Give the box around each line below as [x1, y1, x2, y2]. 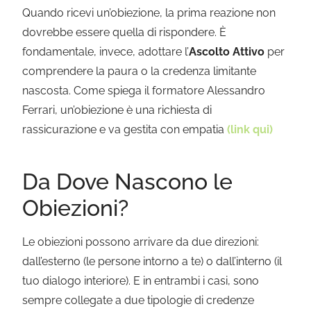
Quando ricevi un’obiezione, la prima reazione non [22, 6, 276, 19]
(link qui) [227, 122, 274, 136]
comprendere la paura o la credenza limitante [22, 64, 257, 78]
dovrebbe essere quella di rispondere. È [22, 25, 227, 39]
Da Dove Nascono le [22, 169, 233, 195]
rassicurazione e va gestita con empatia [22, 122, 228, 136]
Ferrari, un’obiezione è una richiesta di [22, 103, 212, 117]
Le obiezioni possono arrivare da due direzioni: [22, 235, 260, 249]
